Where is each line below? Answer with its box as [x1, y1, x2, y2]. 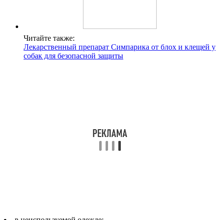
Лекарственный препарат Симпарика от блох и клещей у [24, 42, 216, 51]
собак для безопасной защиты [24, 51, 123, 60]
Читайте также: [24, 33, 75, 42]
